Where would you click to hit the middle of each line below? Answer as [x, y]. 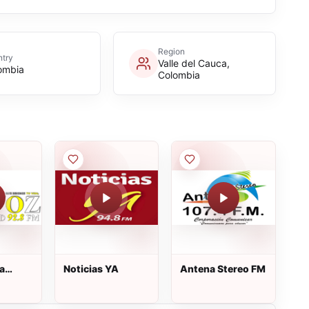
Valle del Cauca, [193, 63]
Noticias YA [91, 269]
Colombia [179, 75]
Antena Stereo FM [223, 269]
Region [171, 51]
